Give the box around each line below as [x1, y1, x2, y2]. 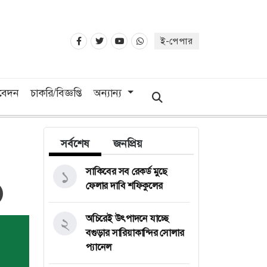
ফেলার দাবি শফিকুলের [86, 179, 163, 192]
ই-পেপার [160, 35, 193, 48]
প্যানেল [86, 240, 112, 253]
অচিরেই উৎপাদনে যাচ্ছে [86, 212, 169, 225]
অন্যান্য [93, 85, 125, 100]
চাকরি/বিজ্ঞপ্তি [30, 85, 82, 100]
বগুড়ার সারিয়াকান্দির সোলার [86, 226, 184, 239]
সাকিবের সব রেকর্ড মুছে [86, 164, 167, 178]
